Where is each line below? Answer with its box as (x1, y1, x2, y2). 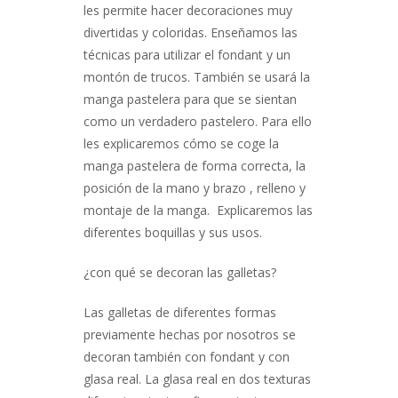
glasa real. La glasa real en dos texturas (84, 370, 311, 387)
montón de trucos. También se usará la (84, 68, 310, 85)
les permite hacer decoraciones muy (84, 2, 292, 19)
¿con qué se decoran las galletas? (84, 264, 276, 281)
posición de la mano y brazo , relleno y (84, 179, 306, 196)
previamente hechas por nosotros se (84, 326, 296, 343)
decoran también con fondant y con (84, 348, 290, 365)
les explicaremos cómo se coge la (84, 135, 279, 152)
